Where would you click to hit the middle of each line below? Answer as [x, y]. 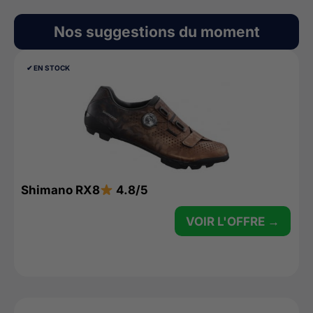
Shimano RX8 [60, 190]
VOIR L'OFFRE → [233, 221]
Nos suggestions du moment [156, 32]
